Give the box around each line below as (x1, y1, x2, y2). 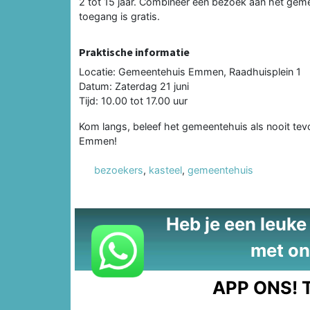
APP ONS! (212, 276, 298, 298)
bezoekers (94, 163, 143, 176)
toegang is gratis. (79, 10, 160, 22)
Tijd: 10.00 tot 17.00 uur (79, 94, 188, 107)
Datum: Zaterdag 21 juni (79, 80, 189, 92)
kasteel (149, 163, 182, 176)
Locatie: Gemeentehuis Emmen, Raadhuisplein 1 (79, 65, 301, 77)
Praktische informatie (79, 44, 190, 59)
